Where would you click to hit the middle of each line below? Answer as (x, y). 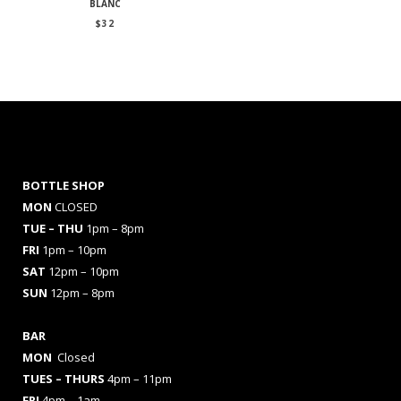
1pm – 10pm (74, 249)
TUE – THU (54, 228)
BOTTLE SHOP (64, 185)
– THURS (80, 378)
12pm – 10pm (84, 271)
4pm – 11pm (138, 378)
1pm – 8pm (115, 228)
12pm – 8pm (82, 292)
